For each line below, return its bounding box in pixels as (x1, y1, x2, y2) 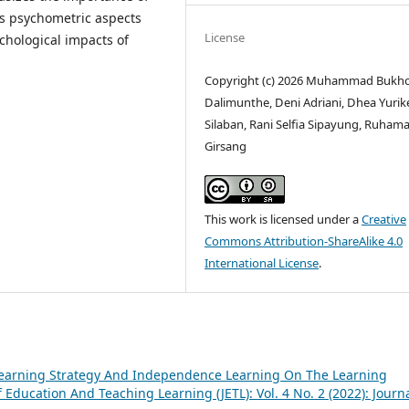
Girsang (204, 138, 247, 155)
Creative (362, 211, 407, 228)
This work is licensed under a (204, 211, 362, 228)
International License (204, 255, 320, 272)
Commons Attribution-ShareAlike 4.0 (204, 233, 404, 250)
